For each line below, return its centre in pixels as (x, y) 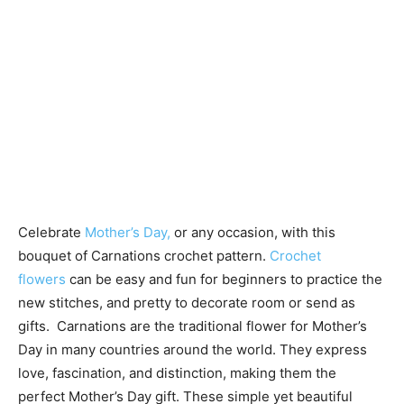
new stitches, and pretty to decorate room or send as (187, 303)
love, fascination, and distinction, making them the (177, 373)
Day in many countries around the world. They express (193, 349)
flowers (44, 279)
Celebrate (50, 232)
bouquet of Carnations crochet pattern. (144, 256)
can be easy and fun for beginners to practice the (226, 279)
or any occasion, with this (253, 232)
